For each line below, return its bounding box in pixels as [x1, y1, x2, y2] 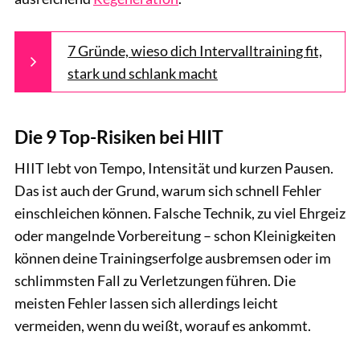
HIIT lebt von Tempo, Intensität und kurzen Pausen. [14, 159, 333, 178]
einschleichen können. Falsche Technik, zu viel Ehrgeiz [14, 204, 346, 223]
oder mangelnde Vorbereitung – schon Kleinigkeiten [14, 227, 336, 245]
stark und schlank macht [67, 63, 218, 82]
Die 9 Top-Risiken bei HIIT [14, 126, 223, 149]
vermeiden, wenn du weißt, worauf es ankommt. [14, 317, 311, 335]
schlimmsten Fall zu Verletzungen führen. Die [14, 272, 296, 290]
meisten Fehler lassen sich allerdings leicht [14, 294, 278, 313]
